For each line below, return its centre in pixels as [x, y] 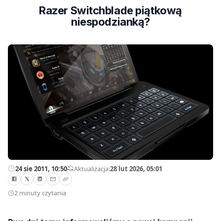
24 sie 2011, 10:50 [41, 168]
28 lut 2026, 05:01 [136, 168]
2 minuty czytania [40, 193]
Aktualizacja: [92, 168]
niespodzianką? [110, 22]
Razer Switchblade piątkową [110, 10]
